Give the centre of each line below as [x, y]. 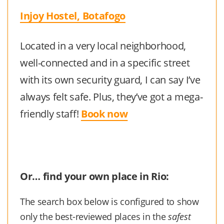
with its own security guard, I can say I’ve [110, 79]
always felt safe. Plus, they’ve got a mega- [111, 96]
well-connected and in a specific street [105, 62]
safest [179, 216]
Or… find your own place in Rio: [95, 176]
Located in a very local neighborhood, [103, 45]
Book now [104, 113]
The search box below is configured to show [109, 201]
